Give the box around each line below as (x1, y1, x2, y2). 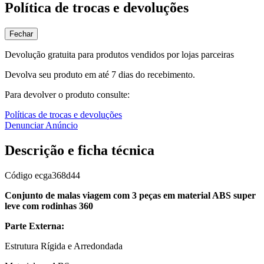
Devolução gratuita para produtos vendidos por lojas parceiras (5, 49, 234, 60)
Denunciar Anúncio (5, 120, 78, 131)
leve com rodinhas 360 (5, 201, 93, 212)
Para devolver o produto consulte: (5, 90, 130, 100)
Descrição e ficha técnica (5, 143, 154, 159)
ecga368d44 (35, 170, 80, 181)
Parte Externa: (5, 221, 64, 232)
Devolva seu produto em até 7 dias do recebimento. (5, 70, 195, 80)
